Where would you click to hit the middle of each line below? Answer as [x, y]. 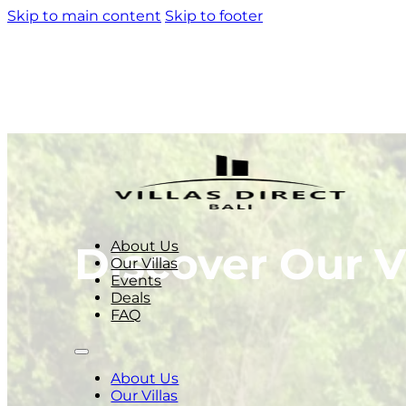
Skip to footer [214, 16]
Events [136, 280]
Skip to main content [84, 16]
